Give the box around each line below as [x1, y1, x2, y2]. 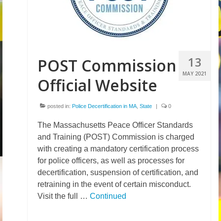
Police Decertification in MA [72, 103, 137, 109]
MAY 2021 [183, 70, 207, 77]
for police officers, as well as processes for [37, 156, 184, 165]
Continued [90, 192, 126, 200]
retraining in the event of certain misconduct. [37, 180, 191, 188]
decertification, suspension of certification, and [37, 168, 198, 177]
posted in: [46, 103, 72, 109]
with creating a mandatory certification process [37, 145, 199, 153]
